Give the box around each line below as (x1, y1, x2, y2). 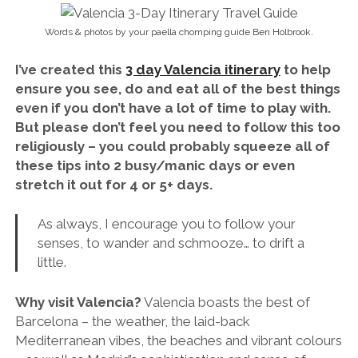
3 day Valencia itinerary (125, 61, 280, 78)
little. (38, 254, 67, 271)
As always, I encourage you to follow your (38, 216, 296, 233)
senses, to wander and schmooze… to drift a (38, 235, 305, 252)
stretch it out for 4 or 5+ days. (14, 176, 213, 193)
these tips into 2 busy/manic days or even (14, 157, 295, 173)
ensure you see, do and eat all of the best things (14, 80, 340, 97)
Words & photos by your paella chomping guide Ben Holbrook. (45, 26, 313, 38)
